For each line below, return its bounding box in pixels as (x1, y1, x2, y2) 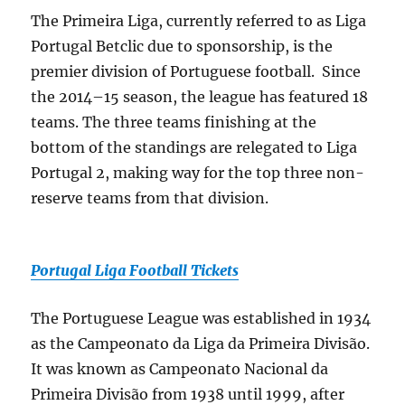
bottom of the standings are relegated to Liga (31, 138, 358, 156)
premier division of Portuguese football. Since (31, 62, 362, 80)
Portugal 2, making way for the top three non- (31, 164, 365, 182)
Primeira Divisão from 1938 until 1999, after (31, 385, 345, 403)
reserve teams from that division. (31, 189, 269, 207)
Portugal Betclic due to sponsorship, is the (31, 37, 334, 55)
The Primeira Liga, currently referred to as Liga (31, 12, 367, 30)
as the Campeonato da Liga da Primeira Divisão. (31, 334, 371, 353)
